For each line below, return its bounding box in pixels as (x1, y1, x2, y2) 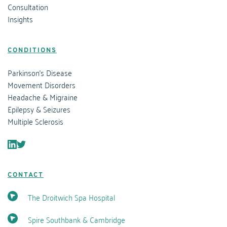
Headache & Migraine (8, 90, 78, 104)
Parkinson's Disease (8, 65, 72, 80)
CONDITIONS (8, 47, 57, 55)
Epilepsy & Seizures (8, 102, 70, 117)
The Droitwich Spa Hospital (28, 190, 115, 205)
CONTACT (8, 171, 44, 180)
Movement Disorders (8, 78, 75, 92)
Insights (8, 12, 33, 26)
